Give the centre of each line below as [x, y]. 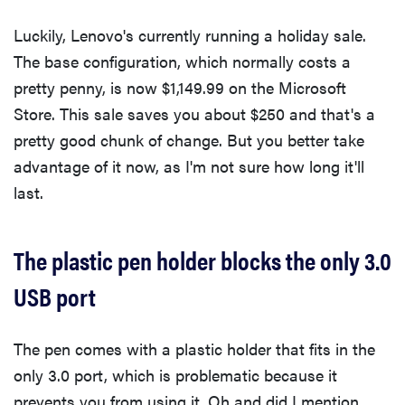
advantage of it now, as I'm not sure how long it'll [189, 166]
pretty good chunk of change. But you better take [189, 140]
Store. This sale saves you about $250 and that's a [194, 114]
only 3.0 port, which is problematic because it [175, 375]
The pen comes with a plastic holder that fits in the [194, 349]
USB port [55, 296]
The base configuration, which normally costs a [182, 61]
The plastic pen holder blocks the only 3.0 [202, 260]
